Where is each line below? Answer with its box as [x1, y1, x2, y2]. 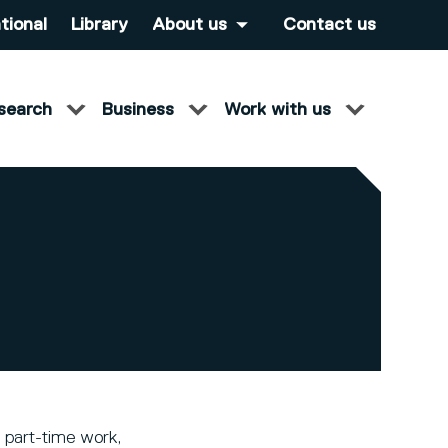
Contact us [283, 16, 376, 34]
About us [152, 16, 227, 34]
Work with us [224, 101, 331, 119]
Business [102, 101, 174, 119]
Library [71, 16, 128, 34]
